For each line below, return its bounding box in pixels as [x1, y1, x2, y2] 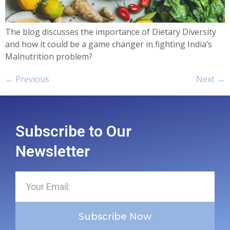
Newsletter [15, 142, 90, 160]
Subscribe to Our [15, 122, 131, 140]
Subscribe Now [79, 211, 151, 223]
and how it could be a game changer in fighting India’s [5, 38, 212, 50]
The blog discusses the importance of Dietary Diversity [5, 26, 216, 37]
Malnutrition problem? [5, 50, 92, 62]
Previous [13, 73, 49, 85]
